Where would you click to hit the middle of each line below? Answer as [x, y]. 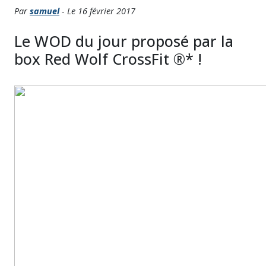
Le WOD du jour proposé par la [124, 41]
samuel [45, 11]
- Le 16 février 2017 [97, 11]
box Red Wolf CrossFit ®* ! [108, 59]
